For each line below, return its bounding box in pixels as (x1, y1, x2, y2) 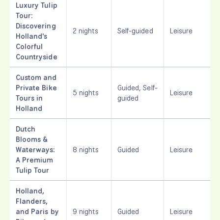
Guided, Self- (117, 82, 158, 92)
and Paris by (16, 206, 59, 216)
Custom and (16, 72, 57, 82)
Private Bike (16, 82, 57, 92)
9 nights (73, 206, 99, 216)
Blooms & (16, 134, 48, 144)
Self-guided (117, 26, 153, 35)
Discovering (16, 21, 56, 30)
